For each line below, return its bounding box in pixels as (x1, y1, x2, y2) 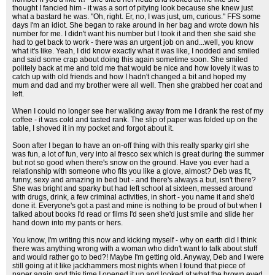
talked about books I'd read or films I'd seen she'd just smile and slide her (12, 210, 254, 219)
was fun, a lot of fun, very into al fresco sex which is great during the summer (12, 150, 264, 158)
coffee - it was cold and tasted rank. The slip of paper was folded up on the (12, 115, 258, 124)
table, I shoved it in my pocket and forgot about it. (12, 124, 174, 133)
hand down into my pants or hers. (12, 219, 123, 227)
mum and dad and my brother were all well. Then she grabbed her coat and (12, 81, 263, 90)
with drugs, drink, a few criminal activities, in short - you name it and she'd (12, 193, 255, 201)
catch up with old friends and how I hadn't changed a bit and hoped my (12, 72, 246, 81)
